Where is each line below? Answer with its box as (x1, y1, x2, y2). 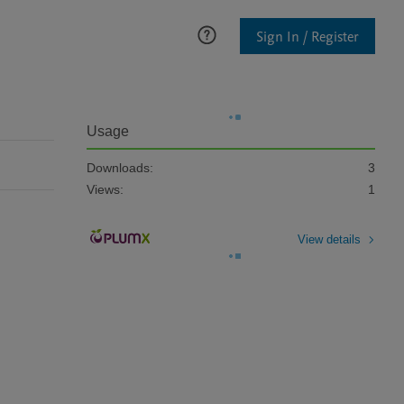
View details (298, 232, 361, 246)
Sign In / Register (256, 26, 359, 47)
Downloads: (87, 161, 153, 175)
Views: (87, 182, 124, 197)
